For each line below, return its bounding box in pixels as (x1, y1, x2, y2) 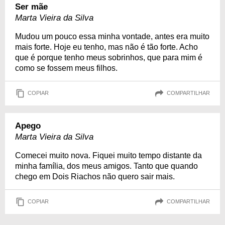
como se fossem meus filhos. (15, 63, 118, 72)
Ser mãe (15, 2, 48, 12)
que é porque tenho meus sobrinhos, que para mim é (15, 53, 202, 62)
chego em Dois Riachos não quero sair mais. (15, 172, 175, 181)
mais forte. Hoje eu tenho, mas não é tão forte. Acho (15, 42, 198, 51)
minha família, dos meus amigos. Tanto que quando (15, 161, 198, 170)
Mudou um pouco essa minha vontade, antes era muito (15, 32, 209, 41)
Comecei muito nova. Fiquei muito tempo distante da (15, 151, 202, 160)
